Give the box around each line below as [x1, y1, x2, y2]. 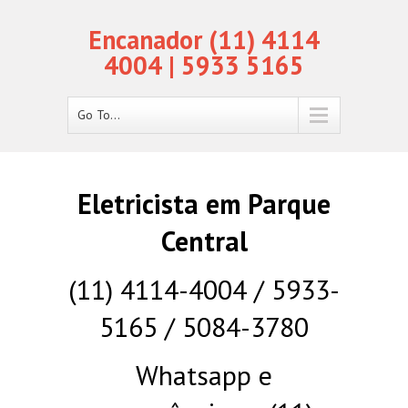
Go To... [77, 107, 120, 123]
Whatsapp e [136, 357, 272, 393]
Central [160, 223, 248, 259]
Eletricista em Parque [77, 186, 331, 221]
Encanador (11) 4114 [88, 23, 320, 56]
